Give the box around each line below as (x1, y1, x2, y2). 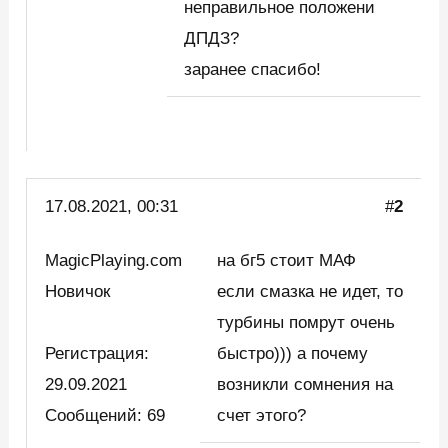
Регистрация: (45, 344, 150, 364)
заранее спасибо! (184, 60, 322, 80)
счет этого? (217, 406, 307, 426)
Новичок (45, 282, 121, 302)
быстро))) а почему (217, 344, 369, 364)
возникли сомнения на (217, 375, 394, 395)
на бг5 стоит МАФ (217, 251, 357, 271)
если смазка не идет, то (217, 282, 404, 302)
